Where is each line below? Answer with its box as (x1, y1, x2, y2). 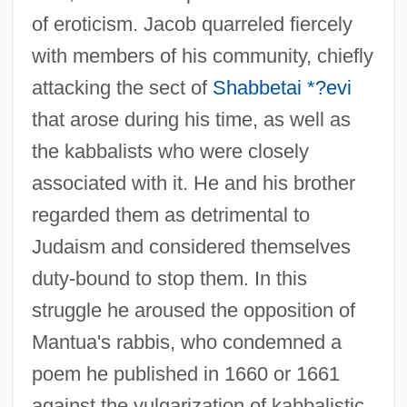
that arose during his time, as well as (31, 107, 351, 131)
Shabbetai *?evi (212, 75, 352, 99)
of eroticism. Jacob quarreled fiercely (31, 12, 352, 35)
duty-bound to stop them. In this (31, 266, 307, 290)
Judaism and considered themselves (31, 234, 351, 258)
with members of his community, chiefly (31, 44, 373, 67)
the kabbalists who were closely (31, 139, 309, 163)
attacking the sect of (31, 75, 213, 99)
